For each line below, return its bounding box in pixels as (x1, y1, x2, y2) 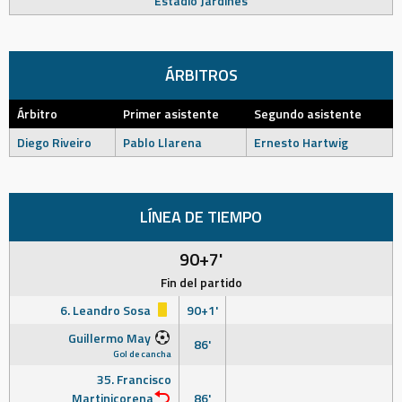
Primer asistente (123, 104, 219, 123)
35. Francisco (97, 370, 171, 389)
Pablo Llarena (123, 133, 202, 152)
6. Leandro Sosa (60, 301, 153, 319)
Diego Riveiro (17, 133, 92, 152)
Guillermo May (68, 328, 153, 347)
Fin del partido (160, 273, 242, 292)
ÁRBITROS (164, 63, 238, 87)
